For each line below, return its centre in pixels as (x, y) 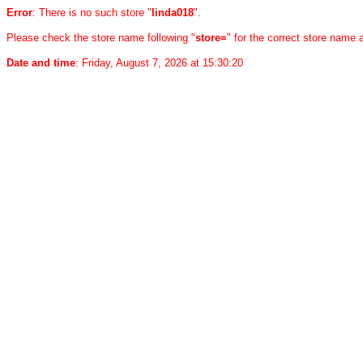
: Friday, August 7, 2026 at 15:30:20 (159, 63)
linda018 (173, 13)
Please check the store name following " (101, 38)
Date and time (41, 63)
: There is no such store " (92, 13)
